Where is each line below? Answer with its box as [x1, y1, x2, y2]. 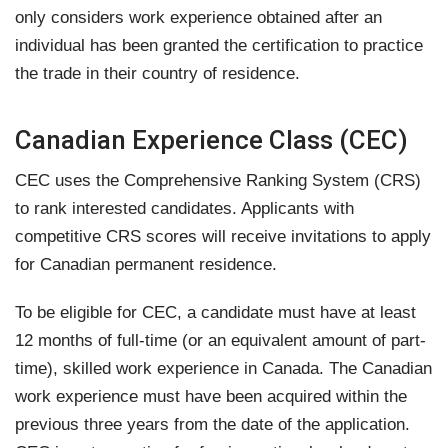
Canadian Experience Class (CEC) [15, 125, 408, 155]
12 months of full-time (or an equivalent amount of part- [15, 331, 426, 350]
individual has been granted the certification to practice [15, 36, 423, 55]
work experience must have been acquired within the [15, 387, 407, 406]
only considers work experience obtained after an [15, 8, 382, 27]
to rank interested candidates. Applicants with [15, 199, 354, 218]
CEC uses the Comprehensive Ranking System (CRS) [15, 171, 421, 190]
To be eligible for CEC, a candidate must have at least [15, 303, 416, 322]
